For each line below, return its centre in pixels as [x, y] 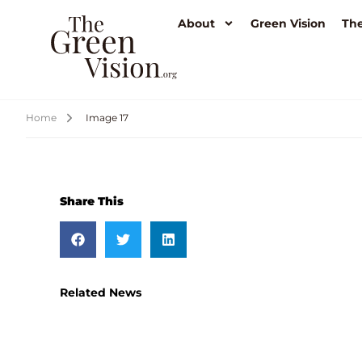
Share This [92, 201]
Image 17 [107, 118]
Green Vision [288, 23]
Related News [101, 293]
